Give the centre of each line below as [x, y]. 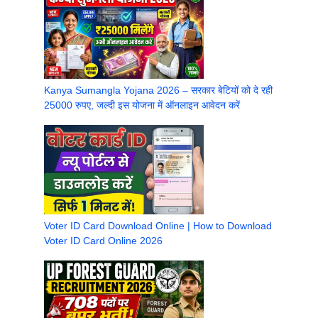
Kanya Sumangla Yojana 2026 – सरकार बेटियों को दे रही [158, 90]
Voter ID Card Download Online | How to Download [158, 225]
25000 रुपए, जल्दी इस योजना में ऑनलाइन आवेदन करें [142, 105]
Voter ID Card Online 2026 [103, 240]
